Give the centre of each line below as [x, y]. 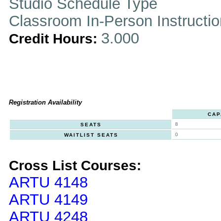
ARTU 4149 [48, 199]
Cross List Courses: [75, 166]
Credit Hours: [55, 39]
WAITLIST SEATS [91, 135]
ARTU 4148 [48, 182]
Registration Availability [45, 102]
